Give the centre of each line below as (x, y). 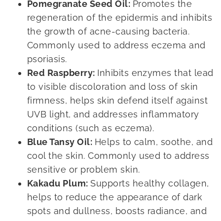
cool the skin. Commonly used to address (118, 155)
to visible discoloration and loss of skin (113, 86)
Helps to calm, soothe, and (154, 142)
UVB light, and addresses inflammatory (113, 114)
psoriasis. (47, 59)
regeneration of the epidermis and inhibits (120, 17)
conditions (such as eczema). (91, 128)
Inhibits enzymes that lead (155, 73)
